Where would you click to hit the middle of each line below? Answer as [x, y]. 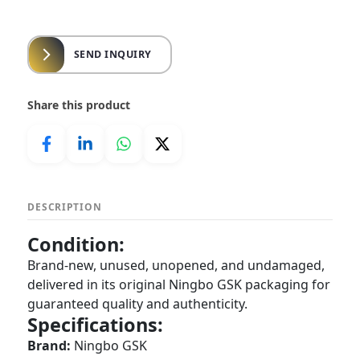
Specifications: [96, 325]
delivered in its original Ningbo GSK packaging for [179, 284]
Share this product [79, 105]
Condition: [76, 244]
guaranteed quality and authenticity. [138, 304]
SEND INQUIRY [112, 54]
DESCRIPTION [65, 207]
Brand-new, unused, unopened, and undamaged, [176, 265]
